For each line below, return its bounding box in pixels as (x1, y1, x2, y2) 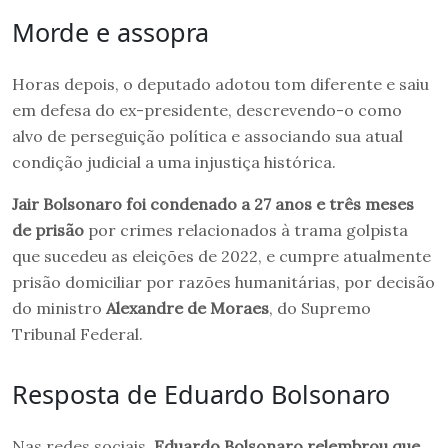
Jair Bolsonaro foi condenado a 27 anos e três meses (12, 193, 414, 214)
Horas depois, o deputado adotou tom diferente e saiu (12, 73, 429, 94)
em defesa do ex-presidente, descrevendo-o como (12, 99, 402, 120)
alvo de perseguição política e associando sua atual (12, 125, 403, 146)
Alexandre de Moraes (106, 297, 269, 318)
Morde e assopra (12, 14, 209, 49)
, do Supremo (269, 297, 371, 318)
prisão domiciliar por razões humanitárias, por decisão (12, 271, 435, 292)
